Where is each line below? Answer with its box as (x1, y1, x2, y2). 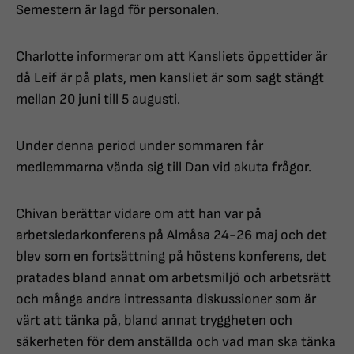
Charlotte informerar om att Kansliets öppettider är (16, 48, 327, 66)
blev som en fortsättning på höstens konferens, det (16, 248, 326, 265)
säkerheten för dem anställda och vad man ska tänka (16, 333, 336, 351)
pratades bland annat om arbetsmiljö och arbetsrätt (16, 269, 331, 287)
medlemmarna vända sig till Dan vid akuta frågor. (16, 159, 311, 176)
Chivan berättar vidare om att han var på (16, 205, 262, 223)
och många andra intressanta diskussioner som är (16, 291, 316, 308)
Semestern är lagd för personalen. (16, 2, 219, 19)
